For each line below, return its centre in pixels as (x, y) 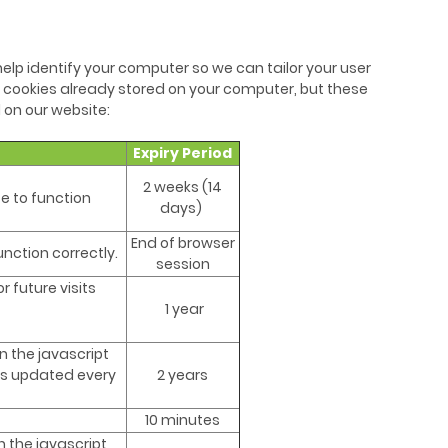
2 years (182, 375)
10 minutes (182, 420)
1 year (182, 309)
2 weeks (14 (182, 187)
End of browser (182, 243)
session (182, 264)
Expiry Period (182, 153)
